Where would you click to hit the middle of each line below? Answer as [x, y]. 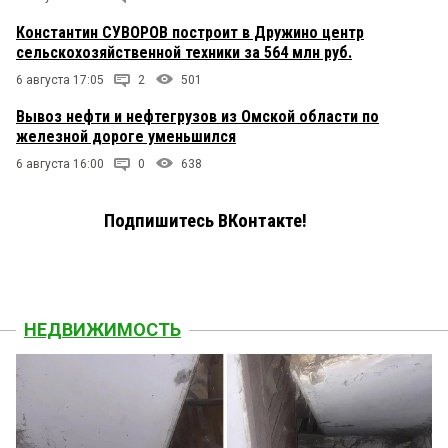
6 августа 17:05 [60, 79]
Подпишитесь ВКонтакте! [205, 220]
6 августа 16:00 [60, 163]
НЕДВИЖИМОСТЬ [102, 329]
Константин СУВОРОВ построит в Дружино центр [190, 32]
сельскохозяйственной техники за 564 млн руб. [184, 52]
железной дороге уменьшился [126, 136]
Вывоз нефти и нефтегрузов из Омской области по [197, 116]
